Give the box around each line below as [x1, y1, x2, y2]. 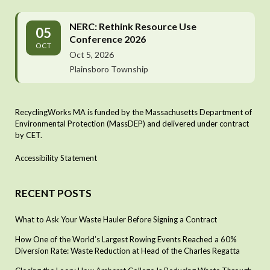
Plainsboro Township [69, 63, 148, 74]
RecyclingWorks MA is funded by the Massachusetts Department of [15, 107, 252, 117]
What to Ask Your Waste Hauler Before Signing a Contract [15, 214, 217, 224]
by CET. [15, 130, 42, 140]
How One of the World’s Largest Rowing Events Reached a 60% [15, 234, 237, 244]
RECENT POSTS [15, 186, 92, 199]
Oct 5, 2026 [69, 49, 114, 60]
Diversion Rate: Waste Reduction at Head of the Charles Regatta [15, 245, 240, 256]
